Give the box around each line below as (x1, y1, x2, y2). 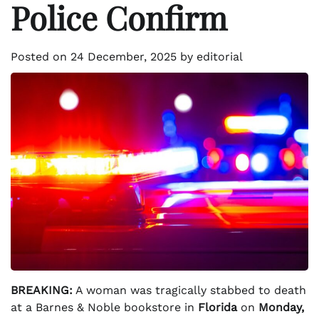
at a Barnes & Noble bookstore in (11, 300, 198, 315)
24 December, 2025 (70, 49, 177, 63)
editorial (197, 49, 243, 63)
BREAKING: (11, 283, 73, 298)
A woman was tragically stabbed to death (73, 283, 306, 298)
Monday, (258, 300, 304, 315)
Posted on (11, 49, 70, 63)
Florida (198, 300, 237, 315)
